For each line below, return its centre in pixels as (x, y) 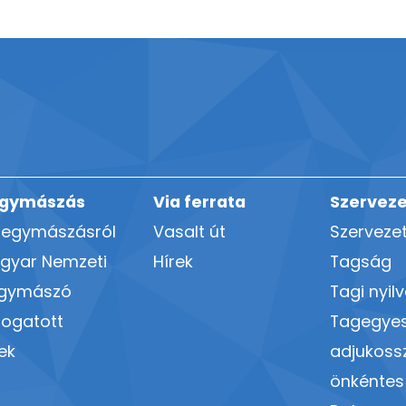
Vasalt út (189, 231)
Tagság (361, 261)
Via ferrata (199, 201)
